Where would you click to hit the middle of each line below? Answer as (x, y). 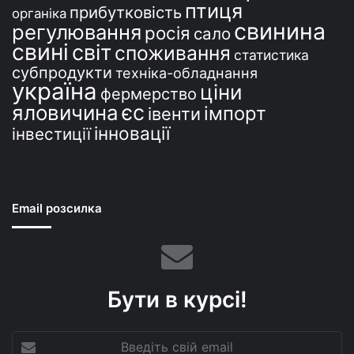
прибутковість (126, 12)
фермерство (149, 93)
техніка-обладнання (186, 72)
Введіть (31, 339)
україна (55, 91)
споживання (173, 53)
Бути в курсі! (177, 299)
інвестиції (51, 134)
